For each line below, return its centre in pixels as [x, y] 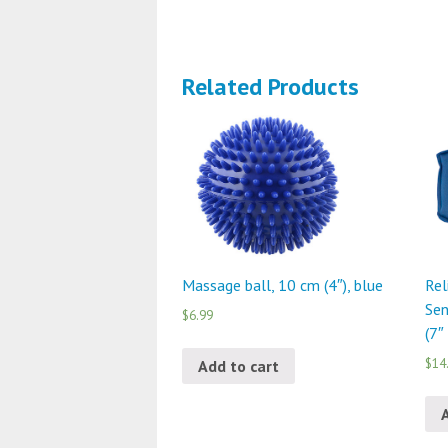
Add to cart [238, 365]
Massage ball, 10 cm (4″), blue [282, 285]
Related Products [270, 86]
